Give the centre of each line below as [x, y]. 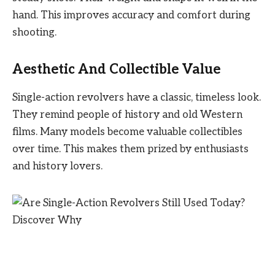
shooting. [34, 33]
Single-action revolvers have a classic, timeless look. [137, 98]
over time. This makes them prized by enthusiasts [130, 149]
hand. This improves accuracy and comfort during [131, 16]
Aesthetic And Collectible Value [116, 69]
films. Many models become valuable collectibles [127, 132]
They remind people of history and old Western [127, 115]
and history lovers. [57, 167]
